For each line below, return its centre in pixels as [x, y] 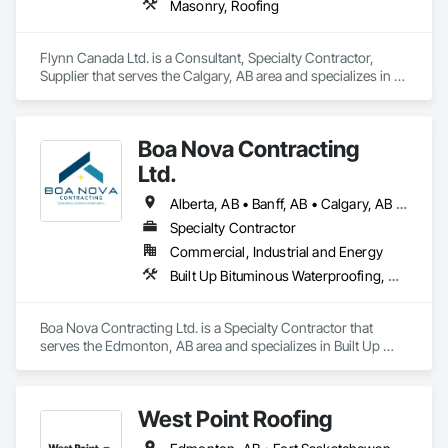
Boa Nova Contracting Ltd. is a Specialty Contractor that [206, 327]
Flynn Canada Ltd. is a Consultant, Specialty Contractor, [207, 57]
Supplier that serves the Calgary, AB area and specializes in [215, 75]
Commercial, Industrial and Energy [276, 251]
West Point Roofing [235, 418]
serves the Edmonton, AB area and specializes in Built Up [210, 345]
